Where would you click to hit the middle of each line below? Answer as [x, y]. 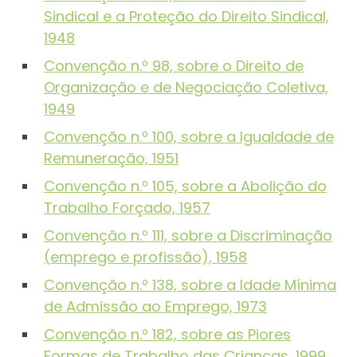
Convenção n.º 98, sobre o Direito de [174, 66]
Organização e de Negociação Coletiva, [186, 88]
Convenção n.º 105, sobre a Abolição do [185, 186]
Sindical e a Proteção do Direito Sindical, [186, 17]
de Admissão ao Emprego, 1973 [155, 307]
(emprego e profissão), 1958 [145, 257]
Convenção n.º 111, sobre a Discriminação [188, 236]
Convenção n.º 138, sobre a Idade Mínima [190, 285]
